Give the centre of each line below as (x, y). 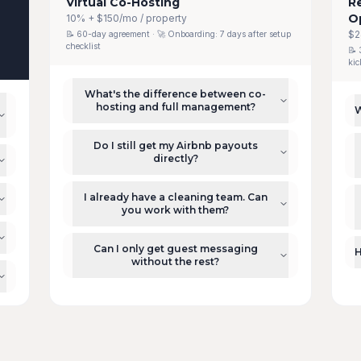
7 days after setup (256, 34)
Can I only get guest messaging (175, 249)
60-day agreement (114, 34)
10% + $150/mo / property (127, 18)
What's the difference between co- (176, 94)
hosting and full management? (175, 107)
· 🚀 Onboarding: (185, 34)
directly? (175, 158)
